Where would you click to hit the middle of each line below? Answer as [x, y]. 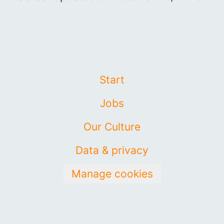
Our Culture [112, 127]
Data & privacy [112, 150]
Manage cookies [112, 174]
